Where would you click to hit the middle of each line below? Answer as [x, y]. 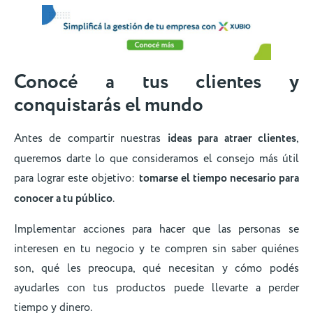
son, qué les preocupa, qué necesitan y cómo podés [156, 268]
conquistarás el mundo [111, 106]
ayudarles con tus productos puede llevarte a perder [156, 287]
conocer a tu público [63, 199]
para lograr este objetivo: [77, 179]
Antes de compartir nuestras [91, 139]
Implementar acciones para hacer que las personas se [156, 229]
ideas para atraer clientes [232, 139]
